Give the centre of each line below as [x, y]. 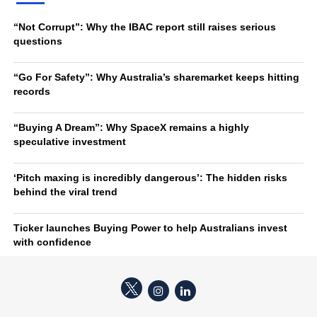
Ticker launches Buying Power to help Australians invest [150, 228]
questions [38, 41]
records [31, 91]
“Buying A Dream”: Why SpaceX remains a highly [131, 127]
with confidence [52, 242]
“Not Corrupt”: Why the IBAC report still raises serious [144, 27]
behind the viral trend [65, 192]
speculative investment [69, 142]
